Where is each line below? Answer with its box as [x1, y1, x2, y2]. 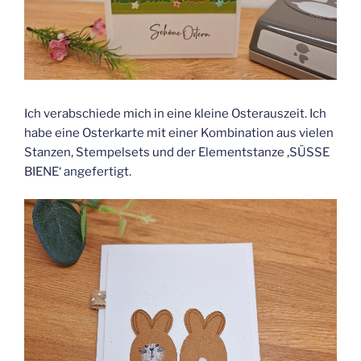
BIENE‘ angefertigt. [24, 164, 131, 179]
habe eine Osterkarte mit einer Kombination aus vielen [24, 125, 334, 140]
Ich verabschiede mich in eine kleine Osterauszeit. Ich [24, 106, 326, 121]
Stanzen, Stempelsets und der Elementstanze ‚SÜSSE [24, 144, 330, 160]
